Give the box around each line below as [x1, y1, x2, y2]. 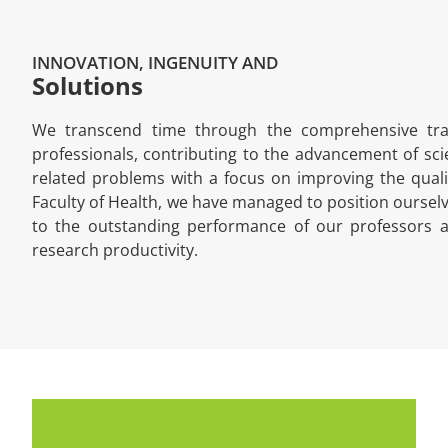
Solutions [32, 69, 143, 103]
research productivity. [32, 239, 198, 262]
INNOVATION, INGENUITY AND [32, 51, 278, 75]
